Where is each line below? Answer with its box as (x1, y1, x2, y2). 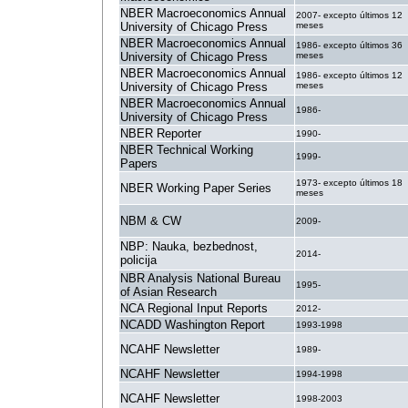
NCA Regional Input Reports (120, 301, 268, 315)
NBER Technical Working (120, 143, 253, 157)
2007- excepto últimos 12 (296, 10, 403, 20)
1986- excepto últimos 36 (296, 40, 403, 50)
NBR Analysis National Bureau (120, 271, 280, 285)
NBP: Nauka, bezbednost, (120, 240, 258, 253)
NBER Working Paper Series (120, 181, 271, 195)
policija (120, 253, 157, 267)
